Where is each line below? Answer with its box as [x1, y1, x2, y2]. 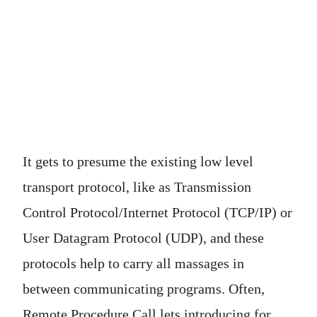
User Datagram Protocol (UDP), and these [23, 230, 264, 246]
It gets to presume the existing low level [23, 154, 253, 170]
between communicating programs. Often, [23, 281, 265, 297]
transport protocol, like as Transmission [23, 179, 251, 195]
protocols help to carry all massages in [23, 255, 244, 272]
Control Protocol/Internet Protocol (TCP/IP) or [23, 204, 292, 221]
